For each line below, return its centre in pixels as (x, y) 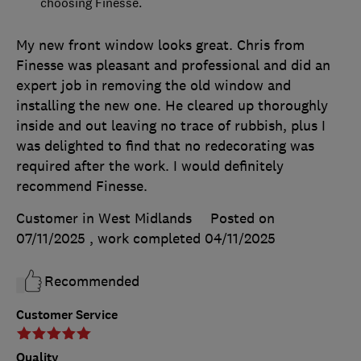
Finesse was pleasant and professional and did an (173, 66)
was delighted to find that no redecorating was (165, 146)
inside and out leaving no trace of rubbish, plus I (171, 126)
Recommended (92, 282)
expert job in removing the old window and (154, 86)
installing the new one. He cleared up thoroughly (172, 106)
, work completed (147, 239)
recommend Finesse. (82, 187)
